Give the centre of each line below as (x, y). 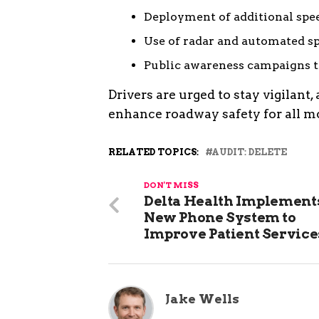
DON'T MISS (171, 185)
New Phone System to (220, 217)
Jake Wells (202, 298)
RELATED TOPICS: (153, 152)
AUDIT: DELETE (249, 152)
